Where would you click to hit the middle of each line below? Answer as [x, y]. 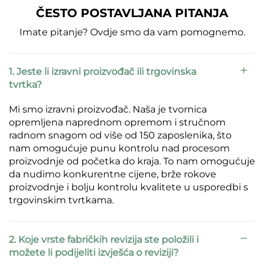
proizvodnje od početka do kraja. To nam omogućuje [132, 161]
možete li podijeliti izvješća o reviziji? [94, 253]
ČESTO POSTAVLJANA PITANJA [132, 13]
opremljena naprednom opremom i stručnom [117, 123]
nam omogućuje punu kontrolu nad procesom [119, 148]
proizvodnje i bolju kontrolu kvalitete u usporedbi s [128, 187]
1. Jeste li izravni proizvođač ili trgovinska [103, 72]
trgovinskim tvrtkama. [61, 200]
